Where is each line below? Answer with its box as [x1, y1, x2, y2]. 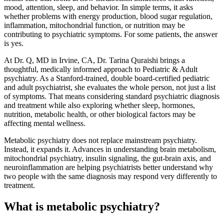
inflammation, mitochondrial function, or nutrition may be [4, 20, 185, 29]
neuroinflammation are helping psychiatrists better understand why [4, 162, 213, 171]
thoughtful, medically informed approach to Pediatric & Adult [4, 64, 197, 73]
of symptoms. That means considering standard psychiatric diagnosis [4, 91, 219, 100]
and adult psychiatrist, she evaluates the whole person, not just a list [4, 82, 215, 91]
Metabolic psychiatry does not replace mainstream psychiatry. [4, 135, 197, 144]
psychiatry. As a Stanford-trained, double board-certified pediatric [4, 73, 209, 82]
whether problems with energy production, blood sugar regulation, [4, 11, 212, 20]
